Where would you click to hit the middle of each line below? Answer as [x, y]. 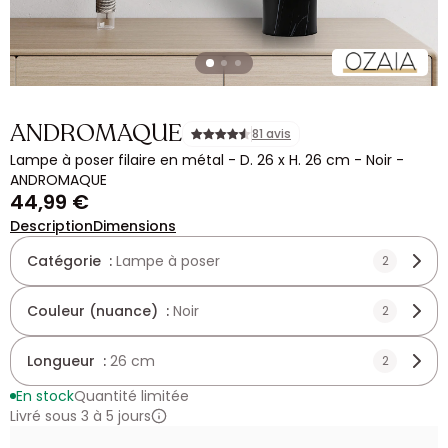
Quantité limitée [131, 396]
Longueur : [68, 361]
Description [51, 226]
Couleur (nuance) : [100, 311]
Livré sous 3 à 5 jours [80, 416]
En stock [45, 396]
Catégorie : [71, 261]
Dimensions [134, 226]
